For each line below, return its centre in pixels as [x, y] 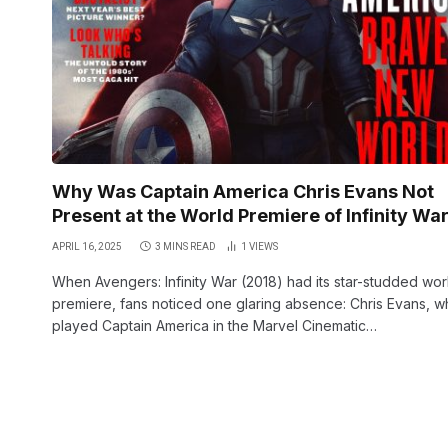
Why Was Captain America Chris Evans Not [243, 191]
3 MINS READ [185, 246]
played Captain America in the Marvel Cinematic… [214, 325]
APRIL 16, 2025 [87, 246]
